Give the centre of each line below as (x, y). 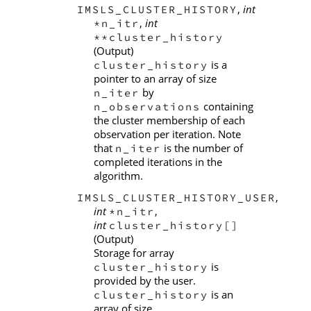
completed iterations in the (158, 162)
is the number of (202, 148)
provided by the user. (145, 280)
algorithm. (118, 176)
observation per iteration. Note (167, 134)
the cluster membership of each (169, 120)
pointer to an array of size (155, 79)
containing (227, 107)
